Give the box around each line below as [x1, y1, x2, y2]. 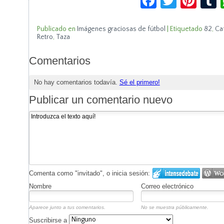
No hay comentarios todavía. [33, 78, 119, 86]
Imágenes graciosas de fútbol [76, 25, 165, 33]
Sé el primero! [119, 78, 160, 86]
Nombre [28, 182, 51, 190]
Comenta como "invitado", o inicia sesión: [28, 169, 150, 177]
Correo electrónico [140, 182, 193, 190]
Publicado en [36, 25, 75, 33]
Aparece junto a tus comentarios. [28, 204, 105, 210]
